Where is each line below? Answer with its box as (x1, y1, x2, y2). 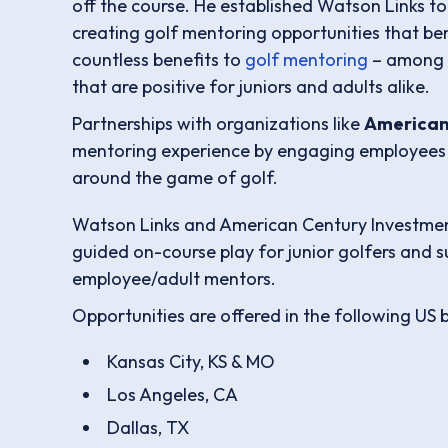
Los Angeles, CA (106, 383, 238, 407)
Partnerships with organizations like (72, 112, 364, 136)
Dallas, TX (106, 416, 189, 440)
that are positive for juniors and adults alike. (72, 75, 430, 99)
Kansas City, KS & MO (106, 350, 275, 374)
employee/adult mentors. (72, 267, 276, 291)
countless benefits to (72, 48, 245, 72)
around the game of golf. (72, 166, 278, 190)
